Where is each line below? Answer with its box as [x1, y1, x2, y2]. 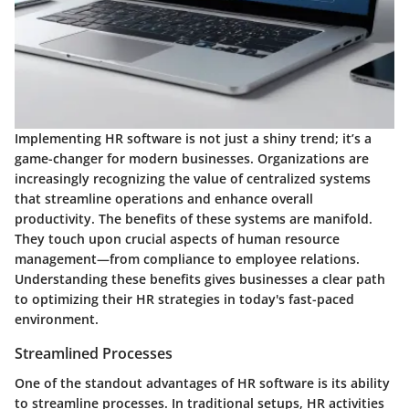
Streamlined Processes [15, 343, 173, 364]
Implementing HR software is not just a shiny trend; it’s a [15, 130, 372, 148]
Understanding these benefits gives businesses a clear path [15, 270, 385, 288]
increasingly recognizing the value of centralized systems [15, 170, 371, 188]
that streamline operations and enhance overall [15, 190, 313, 208]
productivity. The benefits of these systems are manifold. [15, 210, 372, 228]
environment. [15, 310, 99, 329]
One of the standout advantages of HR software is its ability [15, 373, 390, 392]
